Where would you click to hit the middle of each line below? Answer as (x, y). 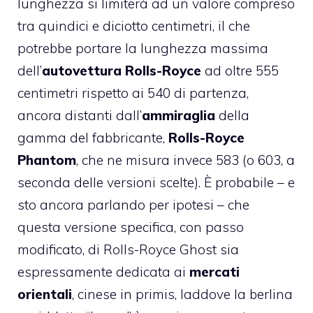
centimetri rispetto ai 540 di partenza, (133, 93)
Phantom (47, 160)
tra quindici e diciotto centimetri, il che (134, 26)
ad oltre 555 (242, 70)
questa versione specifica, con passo (131, 227)
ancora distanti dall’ (80, 115)
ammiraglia (179, 115)
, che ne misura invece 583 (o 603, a (185, 160)
